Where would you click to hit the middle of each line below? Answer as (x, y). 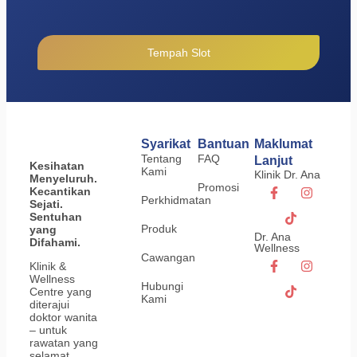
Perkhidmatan (177, 200)
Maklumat (283, 144)
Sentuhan (56, 217)
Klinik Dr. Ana (287, 175)
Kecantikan (60, 192)
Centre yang (61, 292)
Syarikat (166, 144)
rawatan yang (64, 343)
